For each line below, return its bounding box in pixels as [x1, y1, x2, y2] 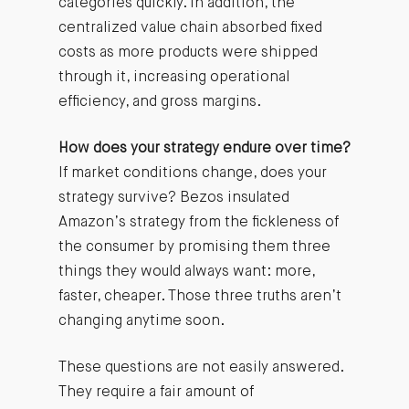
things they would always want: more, [58, 264, 315, 279]
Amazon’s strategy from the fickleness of [58, 215, 339, 230]
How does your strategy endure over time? [58, 141, 351, 156]
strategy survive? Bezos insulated [58, 190, 289, 205]
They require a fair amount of [58, 384, 254, 400]
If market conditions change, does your [58, 165, 327, 181]
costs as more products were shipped [58, 45, 318, 60]
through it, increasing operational [58, 69, 289, 85]
